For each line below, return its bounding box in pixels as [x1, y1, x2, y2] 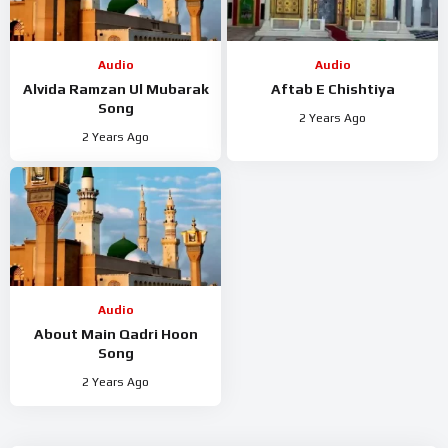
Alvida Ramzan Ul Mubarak [22, 80, 209, 97]
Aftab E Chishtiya [270, 80, 395, 97]
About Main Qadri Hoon [33, 325, 198, 342]
